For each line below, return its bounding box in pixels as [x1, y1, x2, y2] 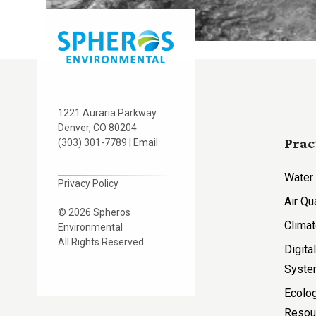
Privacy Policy [58, 177, 119, 189]
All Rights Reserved [58, 236, 145, 248]
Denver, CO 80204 [58, 121, 138, 133]
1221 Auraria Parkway [58, 107, 157, 119]
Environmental [58, 221, 123, 233]
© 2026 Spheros [58, 206, 131, 218]
